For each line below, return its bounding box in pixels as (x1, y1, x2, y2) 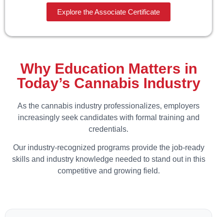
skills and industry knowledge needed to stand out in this (12, 155, 205, 163)
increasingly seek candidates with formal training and (17, 113, 200, 122)
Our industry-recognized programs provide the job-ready (13, 143, 204, 152)
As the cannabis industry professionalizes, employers (17, 101, 200, 110)
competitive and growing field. (57, 166, 160, 175)
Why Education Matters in (20, 60, 197, 77)
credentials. (89, 124, 128, 133)
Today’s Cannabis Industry (16, 75, 201, 91)
